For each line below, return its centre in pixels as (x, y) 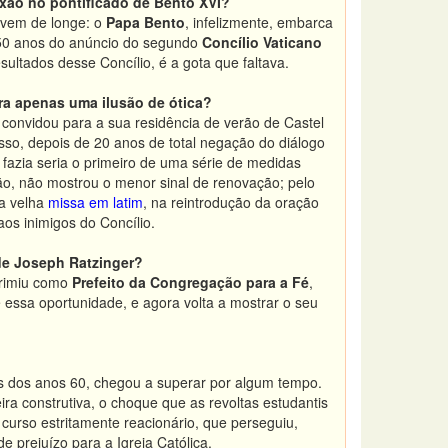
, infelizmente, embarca (259, 22)
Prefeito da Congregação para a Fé (190, 282)
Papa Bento (145, 22)
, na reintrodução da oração (231, 202)
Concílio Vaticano (262, 42)
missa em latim (95, 202)
